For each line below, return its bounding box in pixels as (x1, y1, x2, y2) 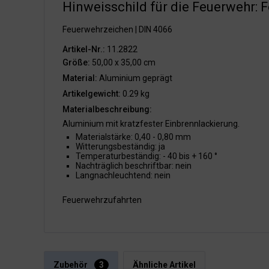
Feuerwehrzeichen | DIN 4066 (62, 25, 172, 34)
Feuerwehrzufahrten (62, 195, 142, 205)
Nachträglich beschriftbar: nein (76, 161, 192, 171)
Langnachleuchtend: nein (76, 171, 171, 180)
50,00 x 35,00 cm (90, 58, 156, 67)
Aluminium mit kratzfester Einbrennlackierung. (62, 119, 240, 128)
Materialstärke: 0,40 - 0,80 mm (76, 132, 191, 142)
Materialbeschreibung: (62, 104, 152, 114)
